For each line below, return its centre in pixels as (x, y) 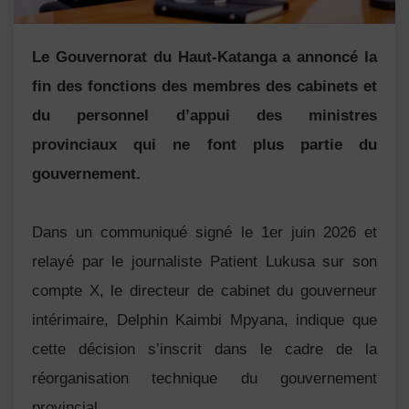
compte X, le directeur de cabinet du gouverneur (204, 290)
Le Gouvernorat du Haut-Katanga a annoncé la (204, 57)
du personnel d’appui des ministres (204, 115)
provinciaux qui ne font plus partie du (204, 144)
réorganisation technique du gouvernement (204, 378)
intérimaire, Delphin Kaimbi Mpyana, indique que (204, 320)
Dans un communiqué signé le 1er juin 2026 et (204, 232)
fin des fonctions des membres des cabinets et (204, 86)
